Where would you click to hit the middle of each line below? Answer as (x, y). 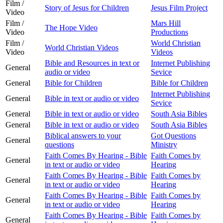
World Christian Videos (82, 47)
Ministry (164, 144)
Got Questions (173, 135)
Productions (169, 32)
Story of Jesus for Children (87, 7)
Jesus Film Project (179, 7)
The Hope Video (71, 27)
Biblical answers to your (83, 135)
